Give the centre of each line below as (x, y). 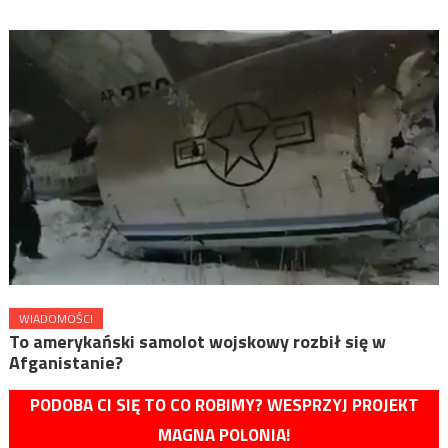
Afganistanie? (65, 363)
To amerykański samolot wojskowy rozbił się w (197, 342)
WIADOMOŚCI (55, 319)
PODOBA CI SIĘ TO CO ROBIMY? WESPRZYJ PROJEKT (224, 405)
